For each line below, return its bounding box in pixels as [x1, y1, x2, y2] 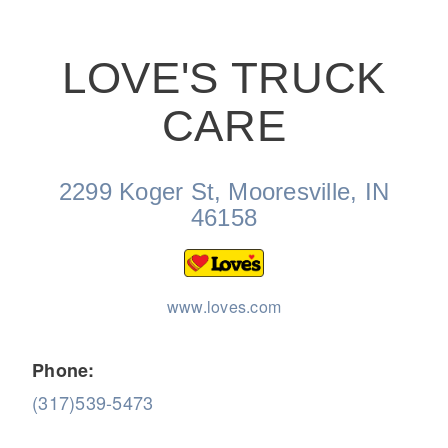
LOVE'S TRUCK [62, 53, 386, 103]
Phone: [32, 356, 95, 383]
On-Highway [80, 140, 195, 166]
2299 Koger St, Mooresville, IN [58, 178, 390, 206]
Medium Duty [80, 396, 205, 422]
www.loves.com [166, 295, 282, 319]
